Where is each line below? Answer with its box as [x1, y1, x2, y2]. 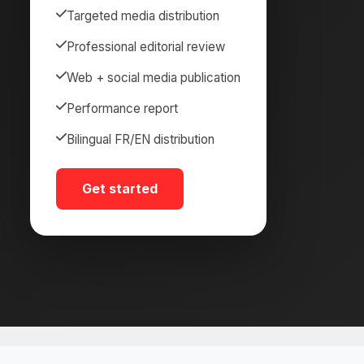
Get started [81, 180, 158, 197]
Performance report [67, 100, 178, 116]
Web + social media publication [67, 69, 240, 85]
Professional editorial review [67, 38, 225, 54]
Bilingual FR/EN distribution [67, 131, 214, 147]
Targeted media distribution [67, 7, 219, 24]
